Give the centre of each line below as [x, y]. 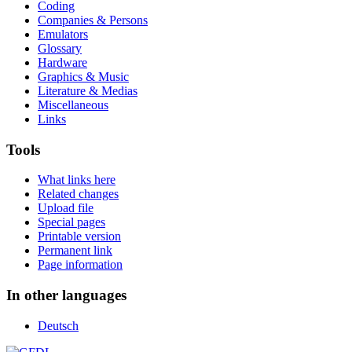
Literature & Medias [88, 90]
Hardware [62, 62]
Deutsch [58, 325]
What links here [77, 180]
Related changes [78, 194]
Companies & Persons [93, 20]
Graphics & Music [83, 76]
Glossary [60, 48]
